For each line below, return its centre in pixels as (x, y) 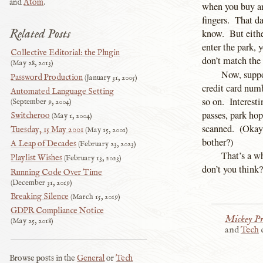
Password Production (47, 77)
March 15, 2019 (95, 197)
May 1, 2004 (72, 116)
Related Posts (40, 34)
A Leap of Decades (44, 144)
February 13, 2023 (93, 159)
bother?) (218, 142)
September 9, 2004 (41, 102)
